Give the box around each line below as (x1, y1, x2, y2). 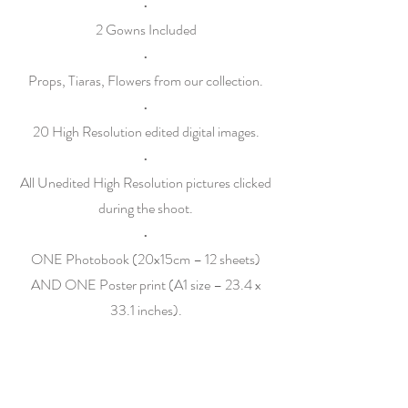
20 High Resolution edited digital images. (32, 121, 260, 142)
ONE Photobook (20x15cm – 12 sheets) (31, 249, 260, 270)
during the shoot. (98, 198, 193, 219)
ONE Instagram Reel (87, 351, 205, 372)
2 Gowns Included (95, 19, 197, 40)
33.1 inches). (109, 300, 182, 321)
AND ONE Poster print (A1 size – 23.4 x (30, 274, 261, 295)
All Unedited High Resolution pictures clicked (20, 172, 271, 193)
